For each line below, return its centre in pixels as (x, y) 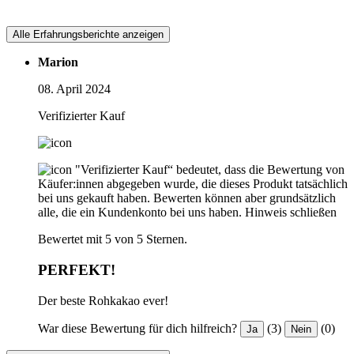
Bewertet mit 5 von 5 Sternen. (113, 239)
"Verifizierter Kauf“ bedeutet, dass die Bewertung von (210, 170)
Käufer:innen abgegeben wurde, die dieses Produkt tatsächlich (193, 184)
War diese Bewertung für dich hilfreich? (137, 328)
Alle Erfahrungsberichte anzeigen (88, 35)
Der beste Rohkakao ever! (103, 300)
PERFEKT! (77, 270)
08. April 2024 (74, 89)
